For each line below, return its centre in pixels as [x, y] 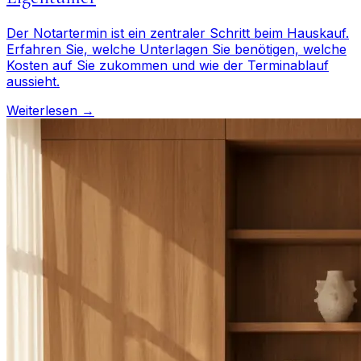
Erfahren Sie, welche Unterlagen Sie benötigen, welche [176, 49]
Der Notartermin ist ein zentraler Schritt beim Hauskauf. [178, 33]
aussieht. [33, 81]
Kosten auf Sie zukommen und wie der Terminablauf [168, 65]
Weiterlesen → [50, 110]
